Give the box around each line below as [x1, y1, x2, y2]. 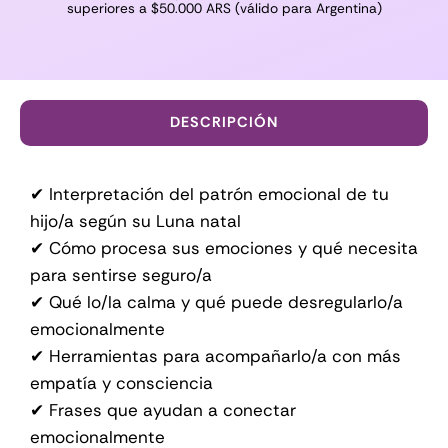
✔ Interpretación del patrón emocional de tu [30, 183, 389, 206]
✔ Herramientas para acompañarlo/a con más [30, 345, 401, 368]
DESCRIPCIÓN [170, 113, 278, 133]
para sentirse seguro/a [30, 264, 212, 287]
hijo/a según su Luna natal [30, 210, 241, 233]
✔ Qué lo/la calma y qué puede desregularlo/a [30, 291, 403, 314]
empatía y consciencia [30, 372, 213, 395]
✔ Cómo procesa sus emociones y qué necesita [30, 237, 418, 260]
